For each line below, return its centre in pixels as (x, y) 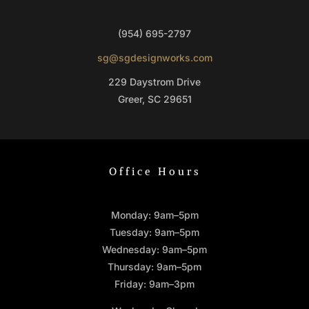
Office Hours (154, 172)
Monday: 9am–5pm (154, 215)
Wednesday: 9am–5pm (154, 250)
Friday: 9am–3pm (154, 284)
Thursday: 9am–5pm (154, 267)
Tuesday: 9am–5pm (154, 232)
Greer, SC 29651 (154, 99)
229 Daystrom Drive (154, 82)
